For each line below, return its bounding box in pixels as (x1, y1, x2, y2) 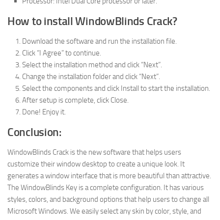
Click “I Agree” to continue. (22, 48, 101, 57)
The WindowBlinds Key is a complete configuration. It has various (7, 183, 204, 192)
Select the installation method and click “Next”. (22, 60, 162, 69)
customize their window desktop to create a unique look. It (7, 159, 185, 168)
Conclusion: (7, 125, 61, 139)
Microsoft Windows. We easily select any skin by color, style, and (7, 206, 201, 216)
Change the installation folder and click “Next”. (22, 72, 160, 81)
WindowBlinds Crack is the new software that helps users (7, 147, 181, 157)
